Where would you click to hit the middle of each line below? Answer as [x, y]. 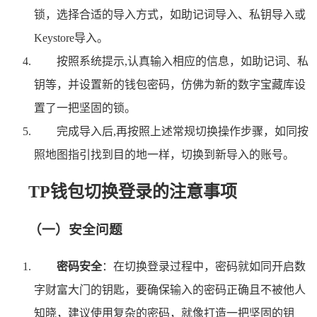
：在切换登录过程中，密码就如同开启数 [204, 266]
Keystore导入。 [71, 38]
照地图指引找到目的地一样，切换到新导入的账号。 [164, 155]
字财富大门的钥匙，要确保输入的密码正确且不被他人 [170, 289]
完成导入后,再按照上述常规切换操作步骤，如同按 [183, 132]
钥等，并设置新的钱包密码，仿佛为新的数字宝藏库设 [170, 85]
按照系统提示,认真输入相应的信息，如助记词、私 [183, 62]
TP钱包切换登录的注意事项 [133, 192]
